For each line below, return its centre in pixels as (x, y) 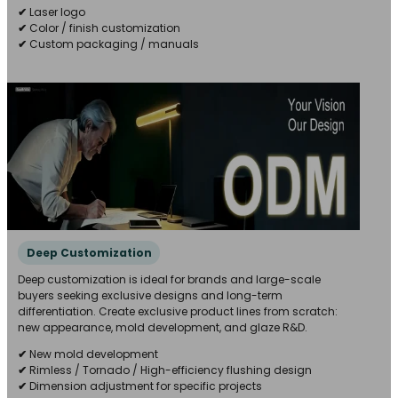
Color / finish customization (103, 28)
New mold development (94, 354)
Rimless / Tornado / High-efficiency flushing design (171, 370)
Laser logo (56, 12)
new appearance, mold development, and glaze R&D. (163, 328)
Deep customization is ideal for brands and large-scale (169, 280)
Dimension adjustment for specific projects (146, 386)
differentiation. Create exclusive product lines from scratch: (178, 312)
